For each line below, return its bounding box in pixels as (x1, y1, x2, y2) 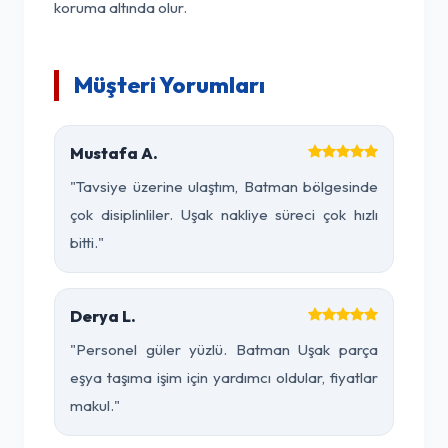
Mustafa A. (70, 143, 158, 163)
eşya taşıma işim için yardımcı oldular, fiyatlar (70, 368, 378, 387)
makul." (70, 396, 120, 415)
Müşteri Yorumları (74, 71, 265, 99)
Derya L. (70, 306, 136, 326)
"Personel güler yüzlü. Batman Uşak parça (70, 340, 378, 359)
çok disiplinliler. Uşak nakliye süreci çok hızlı (70, 205, 378, 224)
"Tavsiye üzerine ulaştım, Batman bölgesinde (70, 177, 378, 196)
